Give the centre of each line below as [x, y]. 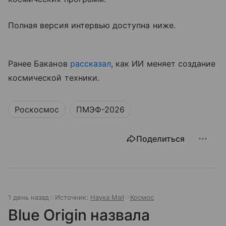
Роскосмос [37, 110]
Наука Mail [107, 197]
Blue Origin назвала [79, 215]
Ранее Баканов [39, 64]
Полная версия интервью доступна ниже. [92, 25]
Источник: [73, 197]
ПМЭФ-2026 [100, 110]
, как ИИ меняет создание [163, 64]
